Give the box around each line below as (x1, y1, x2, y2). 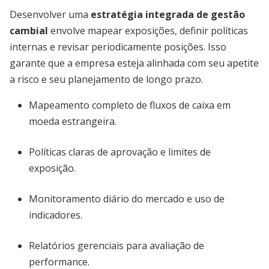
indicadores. (29, 208, 82, 222)
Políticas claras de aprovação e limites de (29, 145, 211, 159)
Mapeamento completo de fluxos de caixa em (29, 98, 231, 112)
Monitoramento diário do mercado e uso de (29, 192, 225, 205)
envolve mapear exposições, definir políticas (48, 24, 248, 37)
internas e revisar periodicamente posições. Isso (10, 40, 226, 53)
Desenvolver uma (10, 8, 91, 21)
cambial (10, 24, 48, 37)
